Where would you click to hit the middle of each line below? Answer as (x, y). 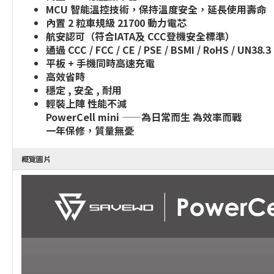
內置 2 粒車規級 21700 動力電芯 (116, 23)
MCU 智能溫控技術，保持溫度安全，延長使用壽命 (156, 9)
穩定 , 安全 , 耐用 (84, 90)
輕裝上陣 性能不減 (86, 103)
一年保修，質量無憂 (90, 130)
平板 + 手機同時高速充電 (100, 63)
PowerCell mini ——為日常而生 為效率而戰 (144, 117)
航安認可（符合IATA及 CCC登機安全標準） (140, 36)
